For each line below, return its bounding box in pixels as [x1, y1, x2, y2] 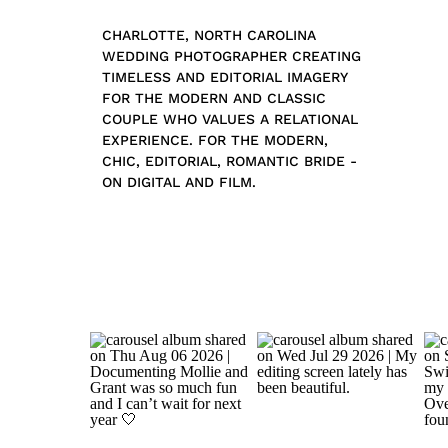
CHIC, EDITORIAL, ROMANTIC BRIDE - [102, 153, 357, 169]
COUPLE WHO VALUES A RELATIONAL [102, 111, 358, 127]
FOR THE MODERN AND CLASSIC [102, 90, 326, 106]
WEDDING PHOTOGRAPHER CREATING [102, 48, 361, 64]
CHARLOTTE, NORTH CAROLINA [102, 27, 316, 43]
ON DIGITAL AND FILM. [102, 174, 261, 190]
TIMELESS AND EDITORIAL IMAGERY [102, 69, 347, 85]
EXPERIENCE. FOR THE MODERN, [102, 132, 328, 148]
